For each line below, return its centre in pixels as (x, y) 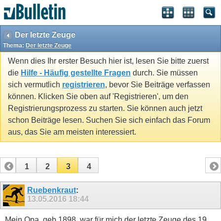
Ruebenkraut (52, 190)
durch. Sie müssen (164, 73)
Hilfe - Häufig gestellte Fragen (76, 73)
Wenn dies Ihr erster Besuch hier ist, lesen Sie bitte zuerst (108, 61)
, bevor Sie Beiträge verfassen (158, 85)
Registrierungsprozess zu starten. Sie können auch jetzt (105, 109)
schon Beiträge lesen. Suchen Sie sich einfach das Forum (109, 120)
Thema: (14, 45)
